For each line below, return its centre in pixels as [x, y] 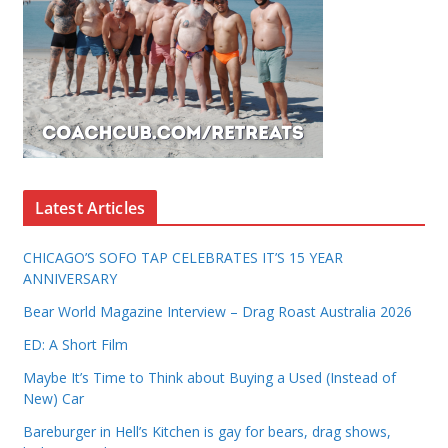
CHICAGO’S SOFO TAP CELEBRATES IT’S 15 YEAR [182, 258]
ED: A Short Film [75, 345]
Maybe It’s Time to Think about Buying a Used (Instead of [209, 378]
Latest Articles [90, 208]
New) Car [53, 399]
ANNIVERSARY [69, 279]
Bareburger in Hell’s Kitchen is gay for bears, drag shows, [206, 432]
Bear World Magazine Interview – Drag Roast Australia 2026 [217, 312]
